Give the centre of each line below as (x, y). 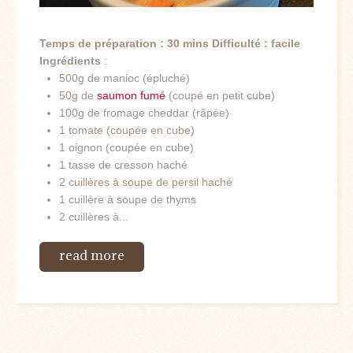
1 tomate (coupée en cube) (127, 130)
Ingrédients (70, 60)
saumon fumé (133, 95)
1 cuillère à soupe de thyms (128, 199)
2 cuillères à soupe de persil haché (146, 182)
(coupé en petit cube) (222, 95)
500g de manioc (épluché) (124, 78)
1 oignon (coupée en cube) (126, 147)
